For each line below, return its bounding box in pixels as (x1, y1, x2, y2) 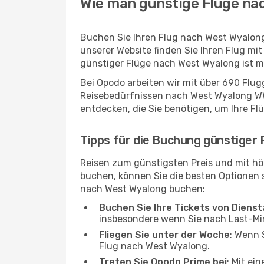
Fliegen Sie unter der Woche (99, 229, 230, 240)
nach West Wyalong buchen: (80, 183, 205, 194)
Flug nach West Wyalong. (99, 240, 210, 252)
